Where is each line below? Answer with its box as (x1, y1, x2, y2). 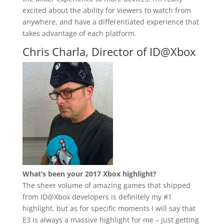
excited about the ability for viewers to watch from (22, 5, 191, 15)
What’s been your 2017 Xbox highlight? (22, 169, 156, 179)
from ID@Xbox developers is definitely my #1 (22, 192, 172, 202)
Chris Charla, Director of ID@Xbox (22, 43, 196, 59)
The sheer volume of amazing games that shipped (22, 180, 190, 190)
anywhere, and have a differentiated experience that (22, 16, 199, 26)
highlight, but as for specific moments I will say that (22, 203, 195, 213)
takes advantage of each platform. (22, 28, 136, 38)
